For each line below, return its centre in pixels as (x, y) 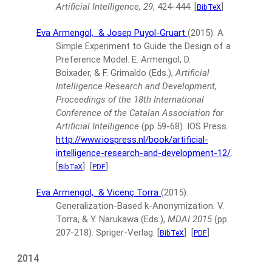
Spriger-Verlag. (125, 233)
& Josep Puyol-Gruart (143, 33)
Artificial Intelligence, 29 (104, 7)
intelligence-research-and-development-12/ (143, 153)
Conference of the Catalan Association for (140, 113)
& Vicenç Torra (130, 192)
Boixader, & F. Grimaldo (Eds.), (114, 73)
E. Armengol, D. (161, 59)
